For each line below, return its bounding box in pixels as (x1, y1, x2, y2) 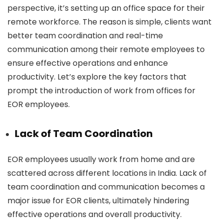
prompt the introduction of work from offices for (7, 85, 195, 97)
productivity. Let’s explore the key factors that (7, 71, 187, 83)
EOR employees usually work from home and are (7, 154, 195, 165)
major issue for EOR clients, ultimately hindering (7, 195, 189, 207)
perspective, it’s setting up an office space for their (7, 2, 205, 14)
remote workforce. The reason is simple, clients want (7, 16, 212, 28)
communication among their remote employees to (7, 44, 205, 55)
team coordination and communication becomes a (7, 181, 205, 193)
